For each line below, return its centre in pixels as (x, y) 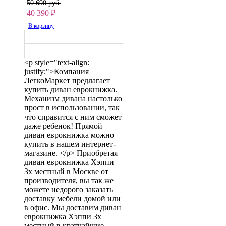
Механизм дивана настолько (73, 98)
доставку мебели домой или (72, 198)
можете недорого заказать (69, 189)
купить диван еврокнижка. (71, 89)
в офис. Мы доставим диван (73, 207)
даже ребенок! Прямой (63, 126)
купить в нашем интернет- (70, 144)
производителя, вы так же (69, 180)
